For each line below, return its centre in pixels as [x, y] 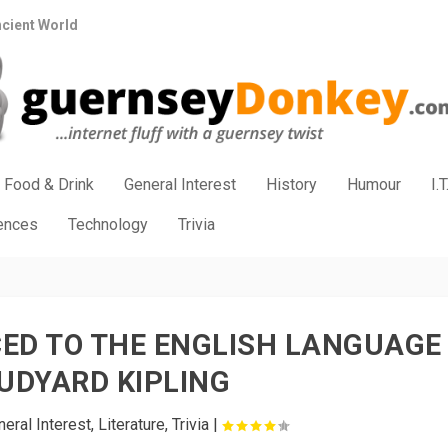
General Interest [180, 184]
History [292, 184]
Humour [374, 184]
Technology [108, 224]
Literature [131, 424]
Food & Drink [49, 184]
